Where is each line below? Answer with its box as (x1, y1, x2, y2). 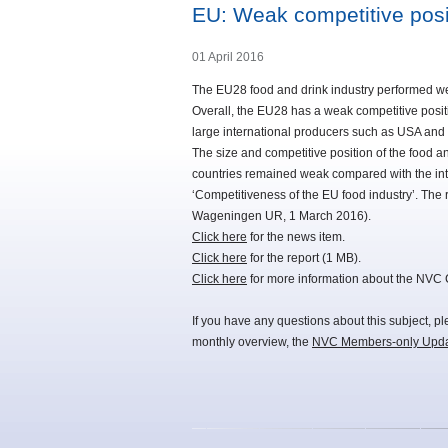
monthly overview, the (192, 335, 312, 350)
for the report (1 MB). (247, 251, 361, 266)
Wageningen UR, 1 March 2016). (192, 209, 371, 224)
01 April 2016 (192, 50, 264, 65)
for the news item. (247, 230, 345, 245)
